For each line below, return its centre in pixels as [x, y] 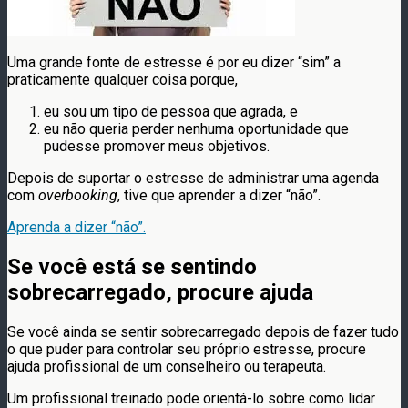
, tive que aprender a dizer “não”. [219, 195]
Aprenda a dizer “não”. [76, 227]
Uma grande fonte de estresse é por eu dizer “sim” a [174, 62]
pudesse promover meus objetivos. [157, 146]
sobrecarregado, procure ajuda [160, 292]
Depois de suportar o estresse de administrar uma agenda [193, 178]
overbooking [78, 195]
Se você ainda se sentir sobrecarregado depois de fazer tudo [203, 331]
